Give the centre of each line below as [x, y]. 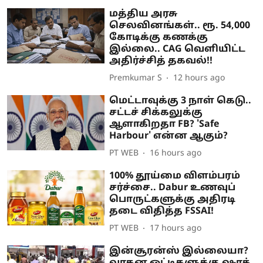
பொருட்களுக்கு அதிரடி [173, 199]
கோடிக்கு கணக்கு [159, 37]
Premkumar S [136, 79]
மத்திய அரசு [144, 14]
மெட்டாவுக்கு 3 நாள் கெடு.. [181, 101]
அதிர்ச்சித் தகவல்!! [161, 61]
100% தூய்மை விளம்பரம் [175, 176]
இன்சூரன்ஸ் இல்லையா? [179, 251]
